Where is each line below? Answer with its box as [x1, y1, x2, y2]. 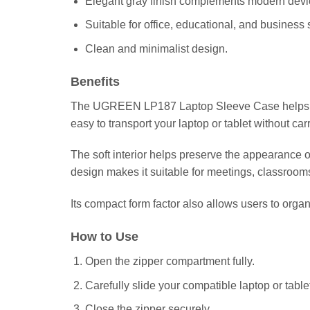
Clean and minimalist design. [84, 42, 228, 55]
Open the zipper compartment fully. [84, 255, 255, 267]
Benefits [71, 74, 120, 89]
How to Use [71, 229, 138, 244]
